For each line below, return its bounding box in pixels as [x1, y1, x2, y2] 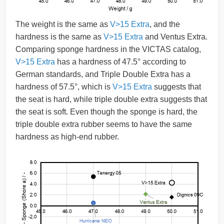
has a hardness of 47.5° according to [55, 57, 186, 66]
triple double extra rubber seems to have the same [15, 120, 192, 129]
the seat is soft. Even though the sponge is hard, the [15, 107, 197, 116]
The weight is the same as [15, 20, 110, 29]
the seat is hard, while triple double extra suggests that [15, 95, 207, 104]
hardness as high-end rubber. [15, 132, 119, 141]
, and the [149, 20, 180, 29]
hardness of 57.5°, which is [15, 82, 112, 91]
